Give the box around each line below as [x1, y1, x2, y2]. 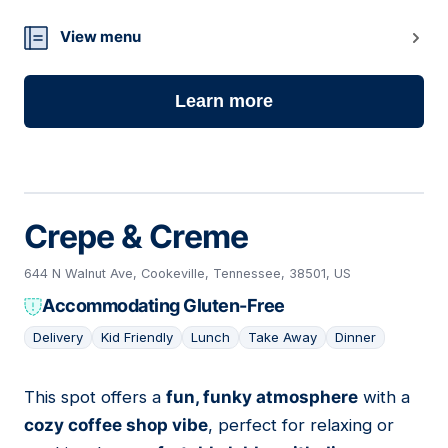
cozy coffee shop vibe [24, 415, 208, 436]
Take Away [248, 329, 317, 346]
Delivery [33, 329, 83, 346]
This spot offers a [24, 387, 166, 408]
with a [358, 387, 410, 408]
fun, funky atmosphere [166, 387, 358, 408]
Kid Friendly [101, 329, 173, 346]
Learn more [175, 91, 273, 112]
